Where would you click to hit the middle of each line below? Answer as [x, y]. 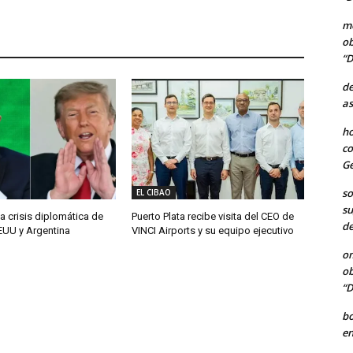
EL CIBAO [154, 193]
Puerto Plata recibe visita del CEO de [213, 217]
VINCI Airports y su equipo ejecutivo [213, 231]
